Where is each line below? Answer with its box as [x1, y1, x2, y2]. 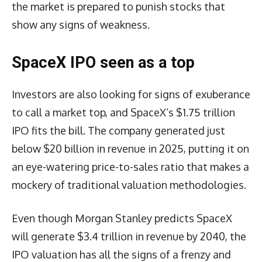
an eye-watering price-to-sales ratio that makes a [12, 160, 249, 173]
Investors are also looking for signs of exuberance [12, 87, 250, 101]
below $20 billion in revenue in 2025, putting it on [12, 142, 249, 155]
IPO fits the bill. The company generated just [12, 123, 225, 137]
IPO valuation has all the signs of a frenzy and [12, 247, 231, 261]
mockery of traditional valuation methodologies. [12, 178, 246, 191]
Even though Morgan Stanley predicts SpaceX [12, 211, 232, 225]
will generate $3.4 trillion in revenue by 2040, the [12, 229, 246, 243]
